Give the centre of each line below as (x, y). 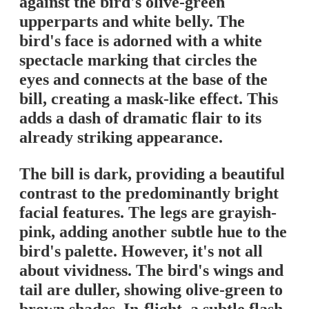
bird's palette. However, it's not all (141, 251)
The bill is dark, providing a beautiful (152, 174)
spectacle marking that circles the (138, 60)
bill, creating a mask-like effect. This (149, 99)
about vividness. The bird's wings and (151, 270)
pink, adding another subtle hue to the (153, 232)
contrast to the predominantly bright (149, 193)
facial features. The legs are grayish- (148, 212)
